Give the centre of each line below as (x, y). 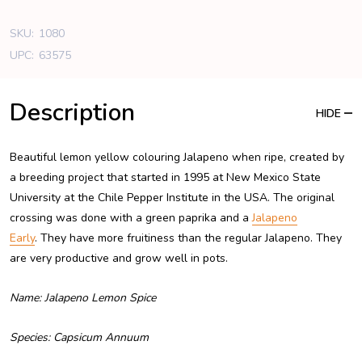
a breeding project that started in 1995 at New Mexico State (165, 177)
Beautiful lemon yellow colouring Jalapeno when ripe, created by (177, 157)
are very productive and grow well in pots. (119, 258)
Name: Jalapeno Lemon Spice (83, 297)
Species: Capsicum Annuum (79, 337)
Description (72, 112)
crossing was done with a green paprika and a (131, 217)
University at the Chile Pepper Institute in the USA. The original (172, 197)
